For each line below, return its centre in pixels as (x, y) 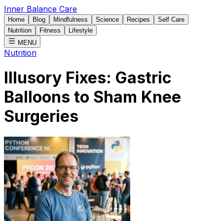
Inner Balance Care (40, 9)
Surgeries (41, 116)
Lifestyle (81, 30)
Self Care (171, 19)
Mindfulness (71, 19)
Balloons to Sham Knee (92, 97)
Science (107, 19)
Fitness (50, 30)
